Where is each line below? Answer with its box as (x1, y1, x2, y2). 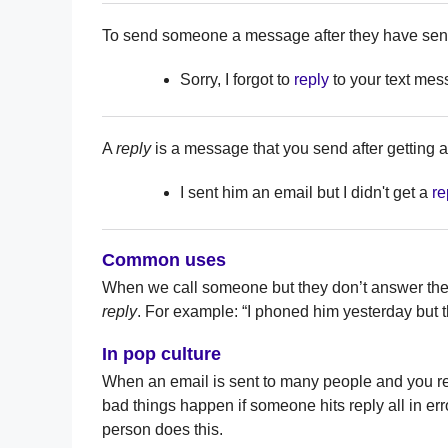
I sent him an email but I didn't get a (180, 183, 432, 201)
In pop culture (102, 343, 221, 364)
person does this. (102, 420, 223, 438)
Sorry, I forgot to (180, 70, 294, 88)
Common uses (102, 249, 226, 270)
